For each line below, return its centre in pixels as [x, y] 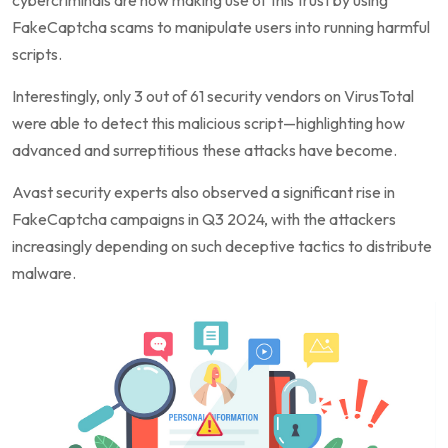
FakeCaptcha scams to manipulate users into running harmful [221, 26]
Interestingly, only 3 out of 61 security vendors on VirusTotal [213, 95]
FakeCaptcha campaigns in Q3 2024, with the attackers [204, 218]
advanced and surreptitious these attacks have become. [204, 149]
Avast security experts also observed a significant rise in [203, 191]
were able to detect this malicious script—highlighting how [208, 122]
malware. [44, 272]
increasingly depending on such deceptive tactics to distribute [222, 245]
